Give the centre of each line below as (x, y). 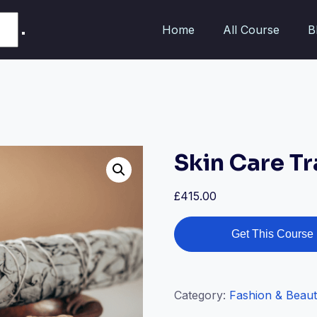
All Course (252, 29)
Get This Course (273, 234)
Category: (202, 295)
